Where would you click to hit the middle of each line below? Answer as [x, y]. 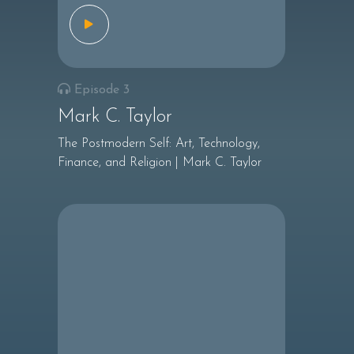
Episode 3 [102, 90]
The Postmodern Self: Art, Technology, [158, 144]
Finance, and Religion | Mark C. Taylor [159, 163]
